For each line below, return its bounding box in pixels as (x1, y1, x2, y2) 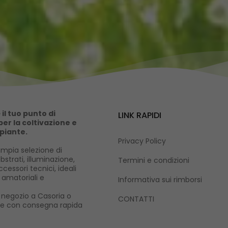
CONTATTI (118, 194, 154, 204)
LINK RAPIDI (118, 109, 161, 121)
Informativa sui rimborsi (118, 175, 202, 185)
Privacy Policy (118, 136, 166, 146)
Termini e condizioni (118, 155, 189, 165)
